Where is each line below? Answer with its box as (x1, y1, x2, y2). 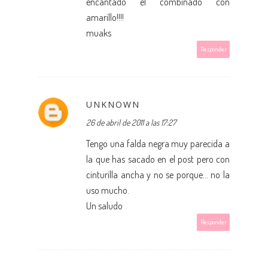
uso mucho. (86, 184, 129, 196)
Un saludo (86, 199, 123, 212)
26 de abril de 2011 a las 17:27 (86, 117, 176, 127)
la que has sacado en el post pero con (86, 153, 230, 165)
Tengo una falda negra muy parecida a (86, 137, 230, 150)
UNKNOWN (86, 98, 140, 110)
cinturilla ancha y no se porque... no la (86, 168, 230, 181)
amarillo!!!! (86, 11, 124, 23)
